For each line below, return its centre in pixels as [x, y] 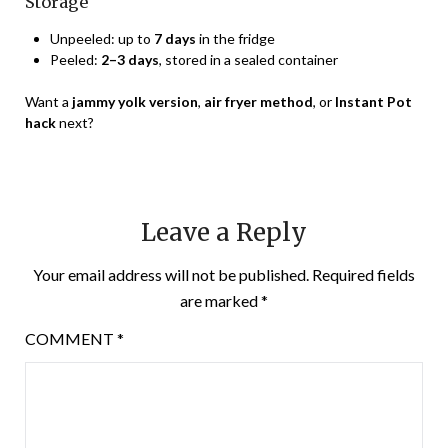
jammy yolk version [135, 101]
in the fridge [235, 38]
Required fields [363, 274]
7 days [175, 38]
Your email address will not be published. [171, 274]
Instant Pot [373, 101]
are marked [220, 300]
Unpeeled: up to [102, 38]
